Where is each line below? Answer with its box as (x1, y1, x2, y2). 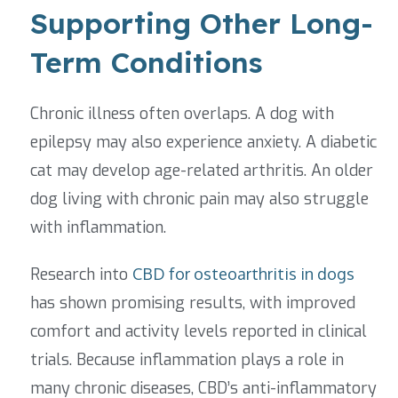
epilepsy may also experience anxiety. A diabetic (30, 131, 377, 153)
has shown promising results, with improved (30, 291, 355, 314)
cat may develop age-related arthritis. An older (30, 159, 373, 181)
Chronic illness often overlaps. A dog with (30, 102, 334, 124)
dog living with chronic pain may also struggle (30, 187, 369, 210)
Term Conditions (30, 44, 263, 80)
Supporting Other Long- (30, 4, 373, 41)
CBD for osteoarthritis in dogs (132, 263, 354, 283)
